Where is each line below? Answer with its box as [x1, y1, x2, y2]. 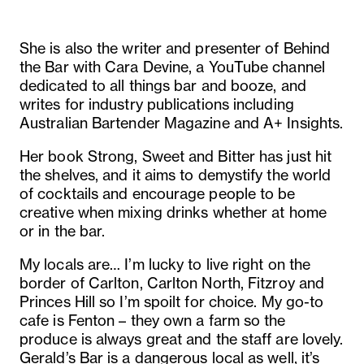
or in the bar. [19, 221, 106, 240]
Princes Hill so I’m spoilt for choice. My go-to [19, 292, 324, 310]
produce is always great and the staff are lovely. [19, 329, 344, 348]
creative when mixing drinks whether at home [19, 202, 327, 221]
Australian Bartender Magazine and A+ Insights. [19, 113, 344, 132]
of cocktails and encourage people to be [19, 184, 296, 202]
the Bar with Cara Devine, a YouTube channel [19, 57, 325, 76]
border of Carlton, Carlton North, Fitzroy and [19, 273, 325, 292]
